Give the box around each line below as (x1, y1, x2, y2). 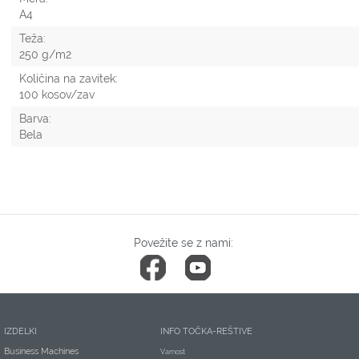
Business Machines (4, 346, 79, 357)
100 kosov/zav (19, 88, 95, 102)
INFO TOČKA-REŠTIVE (160, 326, 252, 337)
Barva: (19, 112, 51, 126)
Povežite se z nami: (134, 236, 233, 250)
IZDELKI (4, 326, 37, 337)
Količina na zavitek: (19, 72, 118, 86)
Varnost (160, 348, 185, 357)
